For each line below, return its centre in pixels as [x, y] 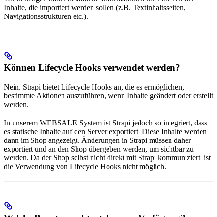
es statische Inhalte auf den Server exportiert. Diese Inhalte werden [105, 132]
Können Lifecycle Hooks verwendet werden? [92, 68]
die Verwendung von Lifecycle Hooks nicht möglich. [85, 167]
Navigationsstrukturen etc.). [46, 16]
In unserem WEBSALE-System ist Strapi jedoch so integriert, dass [106, 123]
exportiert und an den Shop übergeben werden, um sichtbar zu [99, 149]
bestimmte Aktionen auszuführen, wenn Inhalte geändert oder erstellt [108, 96]
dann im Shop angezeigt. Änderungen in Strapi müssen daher [97, 140]
